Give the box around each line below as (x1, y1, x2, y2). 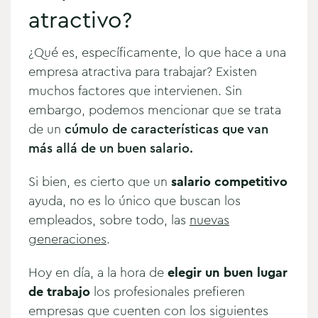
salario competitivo (171, 172, 287, 191)
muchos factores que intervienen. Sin (28, 81, 242, 100)
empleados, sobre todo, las (28, 210, 190, 229)
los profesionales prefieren (90, 282, 245, 301)
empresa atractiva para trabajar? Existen (28, 62, 257, 81)
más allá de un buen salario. (28, 138, 193, 158)
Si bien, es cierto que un (28, 172, 171, 191)
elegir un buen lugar (168, 263, 287, 282)
